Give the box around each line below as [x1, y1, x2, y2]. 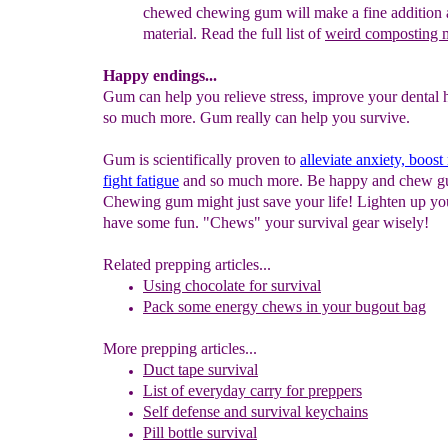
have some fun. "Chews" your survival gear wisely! [103, 214, 429, 231]
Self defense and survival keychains [143, 403, 368, 420]
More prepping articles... [103, 340, 257, 357]
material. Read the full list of [143, 25, 325, 42]
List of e [143, 382, 195, 399]
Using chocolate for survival [143, 277, 321, 294]
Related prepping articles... [103, 256, 271, 273]
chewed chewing [143, 4, 254, 21]
